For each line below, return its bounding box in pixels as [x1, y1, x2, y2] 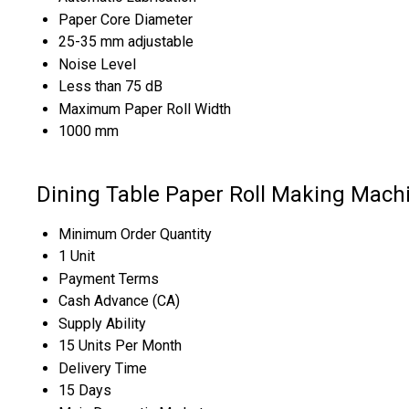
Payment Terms [58, 269, 159, 288]
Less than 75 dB [58, 77, 163, 95]
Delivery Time [58, 359, 147, 377]
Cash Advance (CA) [58, 291, 180, 309]
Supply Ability [58, 314, 146, 332]
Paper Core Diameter [58, 10, 193, 28]
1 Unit [58, 246, 95, 265]
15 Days [58, 381, 111, 399]
